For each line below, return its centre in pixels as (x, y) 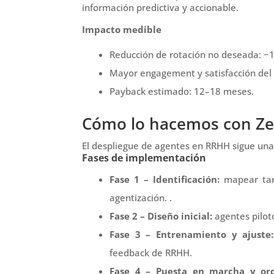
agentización (137, 197)
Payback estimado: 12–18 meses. (182, 91)
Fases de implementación (144, 157)
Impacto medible (122, 29)
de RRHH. (171, 252)
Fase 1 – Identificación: (165, 179)
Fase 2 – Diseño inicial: (161, 216)
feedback (130, 252)
